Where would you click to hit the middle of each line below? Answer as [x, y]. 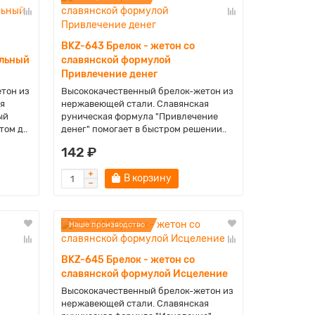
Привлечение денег [109, 74]
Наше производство [107, 225]
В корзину [147, 178]
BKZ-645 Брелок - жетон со [128, 260]
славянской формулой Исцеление [144, 274]
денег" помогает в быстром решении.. [143, 129]
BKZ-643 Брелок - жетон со [128, 46]
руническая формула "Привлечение [139, 116]
